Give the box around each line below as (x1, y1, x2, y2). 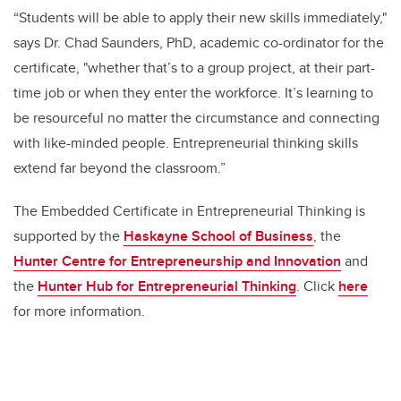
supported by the (13, 226, 124, 247)
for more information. (13, 301, 145, 322)
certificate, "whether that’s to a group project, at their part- (13, 57, 375, 79)
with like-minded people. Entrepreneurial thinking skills (13, 132, 358, 154)
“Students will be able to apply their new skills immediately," (13, 7, 387, 29)
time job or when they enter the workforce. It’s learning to (13, 82, 373, 104)
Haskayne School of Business (124, 226, 313, 247)
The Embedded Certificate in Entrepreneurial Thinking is (13, 200, 365, 222)
